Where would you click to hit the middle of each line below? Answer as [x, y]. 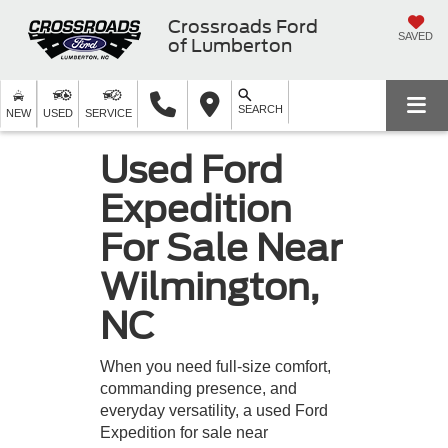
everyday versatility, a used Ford [214, 410]
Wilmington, [209, 286]
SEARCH [260, 109]
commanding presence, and [198, 388]
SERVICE [108, 113]
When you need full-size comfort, [215, 366]
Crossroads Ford [243, 26]
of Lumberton [230, 45]
